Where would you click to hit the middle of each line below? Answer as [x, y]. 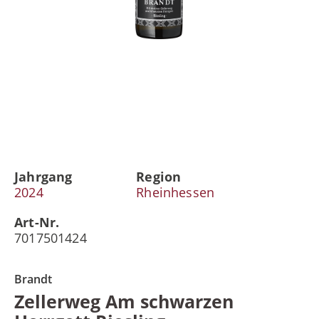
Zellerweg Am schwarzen [124, 301]
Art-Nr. [37, 222]
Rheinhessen [176, 192]
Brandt [33, 279]
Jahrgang [43, 177]
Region [159, 177]
